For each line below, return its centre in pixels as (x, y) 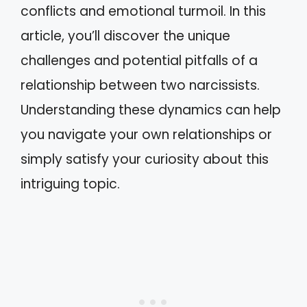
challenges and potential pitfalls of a (139, 61)
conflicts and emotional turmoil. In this (143, 11)
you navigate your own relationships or (146, 135)
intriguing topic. (70, 184)
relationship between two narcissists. (140, 85)
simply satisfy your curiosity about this (145, 159)
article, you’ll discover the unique (125, 36)
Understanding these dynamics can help (151, 110)
